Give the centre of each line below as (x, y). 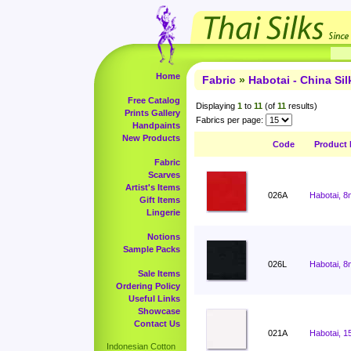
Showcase (159, 311)
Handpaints (156, 125)
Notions (164, 237)
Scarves (164, 175)
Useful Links (154, 299)
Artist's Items (153, 187)
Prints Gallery (152, 113)
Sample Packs (152, 249)
